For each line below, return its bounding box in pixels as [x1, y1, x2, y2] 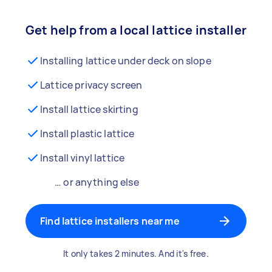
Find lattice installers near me [40, 214, 180, 228]
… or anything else [55, 175, 139, 189]
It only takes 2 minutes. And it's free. [63, 248, 209, 259]
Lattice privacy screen [40, 78, 143, 92]
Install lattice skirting [40, 103, 138, 116]
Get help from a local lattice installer [25, 22, 246, 38]
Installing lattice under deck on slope [40, 54, 211, 67]
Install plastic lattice [40, 127, 135, 140]
